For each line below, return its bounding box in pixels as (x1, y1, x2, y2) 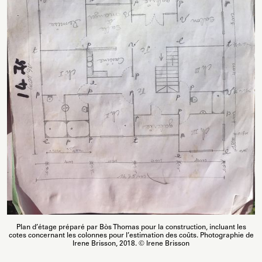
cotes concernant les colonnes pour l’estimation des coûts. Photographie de (8, 232, 254, 239)
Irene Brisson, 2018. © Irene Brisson (73, 240, 189, 247)
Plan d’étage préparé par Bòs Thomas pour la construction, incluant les (16, 223, 246, 231)
